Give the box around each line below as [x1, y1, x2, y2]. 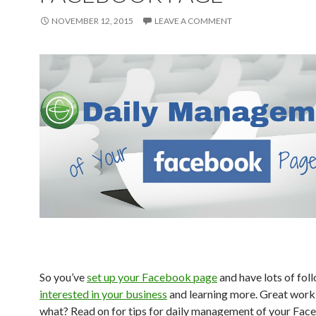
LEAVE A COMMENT [154, 15, 232, 26]
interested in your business [39, 287, 167, 301]
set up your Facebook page [87, 270, 217, 284]
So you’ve [39, 270, 87, 284]
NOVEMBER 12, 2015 [51, 15, 133, 26]
